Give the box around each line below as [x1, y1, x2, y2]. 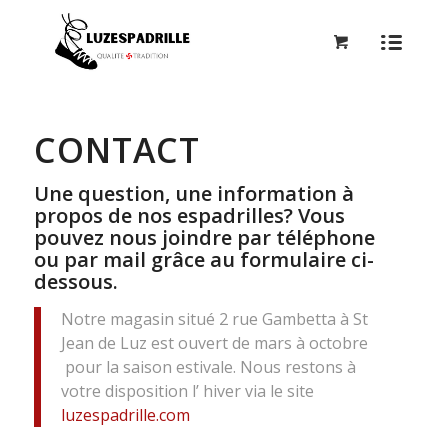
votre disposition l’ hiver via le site [60, 379, 314, 402]
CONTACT [33, 127, 200, 173]
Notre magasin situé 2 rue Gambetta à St [60, 307, 368, 330]
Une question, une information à [33, 180, 354, 207]
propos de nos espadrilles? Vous [33, 202, 345, 229]
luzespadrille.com [60, 403, 190, 426]
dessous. [33, 268, 118, 295]
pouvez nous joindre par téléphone [33, 224, 375, 251]
